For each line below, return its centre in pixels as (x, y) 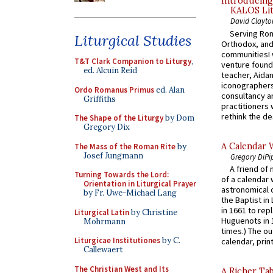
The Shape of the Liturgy (119, 118)
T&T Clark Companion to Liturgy (133, 61)
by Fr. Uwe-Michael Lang (130, 193)
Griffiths (100, 99)
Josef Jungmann (113, 155)
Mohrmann (105, 221)
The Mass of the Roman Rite (125, 146)
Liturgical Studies (133, 41)
